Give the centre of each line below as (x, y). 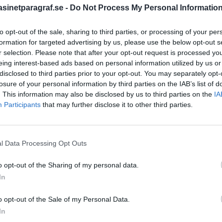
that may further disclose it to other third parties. (117, 105)
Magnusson (163, 190)
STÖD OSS (146, 41)
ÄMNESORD (149, 156)
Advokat (142, 176)
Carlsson (154, 206)
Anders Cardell (185, 175)
